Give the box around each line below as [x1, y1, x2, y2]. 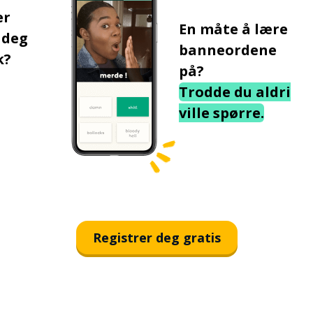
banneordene [178, 41, 277, 59]
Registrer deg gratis [92, 228, 221, 246]
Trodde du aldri [178, 82, 291, 101]
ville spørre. [178, 103, 264, 122]
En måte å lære [178, 20, 288, 38]
